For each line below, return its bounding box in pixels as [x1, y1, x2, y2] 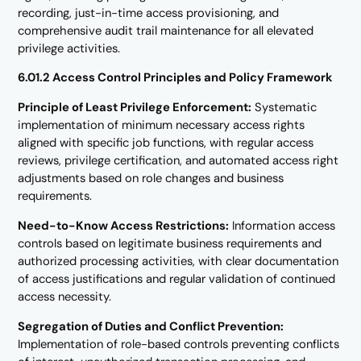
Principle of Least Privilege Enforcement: [18, 99, 252, 116]
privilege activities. [18, 39, 121, 56]
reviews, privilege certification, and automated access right [18, 152, 339, 169]
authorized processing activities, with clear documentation [18, 253, 339, 270]
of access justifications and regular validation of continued [18, 271, 336, 288]
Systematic [251, 99, 317, 116]
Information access [229, 218, 336, 234]
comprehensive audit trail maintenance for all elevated [18, 22, 314, 39]
